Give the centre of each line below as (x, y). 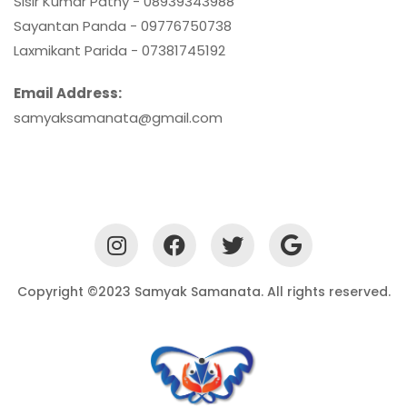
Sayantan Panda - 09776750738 (123, 25)
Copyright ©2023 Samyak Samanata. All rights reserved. (203, 291)
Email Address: (68, 93)
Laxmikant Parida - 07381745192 (119, 50)
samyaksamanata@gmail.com (118, 117)
